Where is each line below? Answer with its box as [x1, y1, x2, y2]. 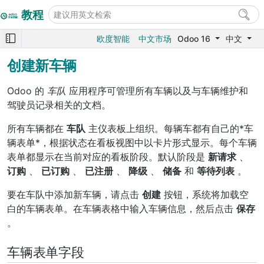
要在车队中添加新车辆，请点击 [7, 189, 142, 200]
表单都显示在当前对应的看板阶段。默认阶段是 [7, 151, 208, 163]
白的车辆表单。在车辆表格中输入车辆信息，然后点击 [7, 203, 236, 214]
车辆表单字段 [7, 243, 84, 260]
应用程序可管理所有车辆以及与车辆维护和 [66, 85, 248, 97]
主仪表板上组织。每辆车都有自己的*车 [85, 123, 253, 134]
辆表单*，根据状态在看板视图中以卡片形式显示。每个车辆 [7, 137, 257, 148]
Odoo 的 [7, 85, 47, 97]
